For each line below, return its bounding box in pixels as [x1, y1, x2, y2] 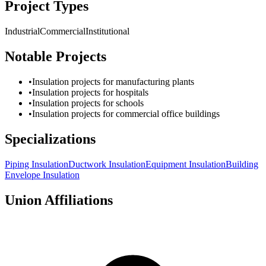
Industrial [5, 26, 40, 37]
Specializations [5, 131, 96, 147]
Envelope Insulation [5, 169, 80, 180]
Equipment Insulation [145, 159, 226, 169]
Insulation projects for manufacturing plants [32, 77, 194, 87]
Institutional [85, 26, 129, 37]
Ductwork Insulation [68, 159, 145, 169]
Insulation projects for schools [32, 98, 144, 109]
